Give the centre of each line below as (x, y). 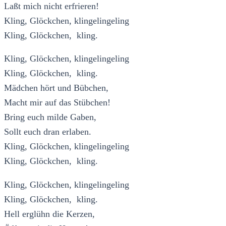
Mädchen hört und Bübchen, (56, 88)
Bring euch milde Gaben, (50, 117)
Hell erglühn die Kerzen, (49, 214)
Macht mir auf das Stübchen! (57, 103)
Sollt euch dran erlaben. (48, 132)
